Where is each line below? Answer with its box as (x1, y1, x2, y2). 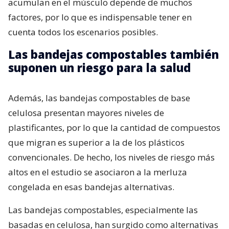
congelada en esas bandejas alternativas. (8, 180, 174, 193)
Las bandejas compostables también (8, 46, 219, 62)
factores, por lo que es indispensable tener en (8, 11, 192, 23)
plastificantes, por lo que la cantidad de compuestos (8, 121, 220, 133)
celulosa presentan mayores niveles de (8, 106, 164, 119)
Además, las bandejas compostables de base (8, 91, 190, 104)
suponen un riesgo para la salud (8, 59, 191, 75)
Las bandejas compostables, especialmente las (8, 203, 198, 216)
